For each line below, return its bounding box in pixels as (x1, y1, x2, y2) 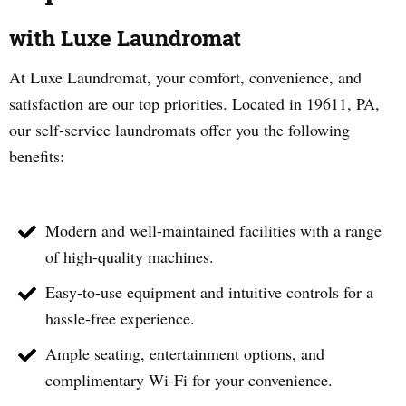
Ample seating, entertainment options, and (45, 343, 324, 364)
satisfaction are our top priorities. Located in (9, 92, 306, 114)
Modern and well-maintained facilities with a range (45, 219, 382, 241)
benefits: (9, 145, 64, 167)
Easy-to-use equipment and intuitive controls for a (45, 281, 373, 303)
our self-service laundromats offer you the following (9, 119, 350, 140)
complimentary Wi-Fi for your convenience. (45, 369, 333, 391)
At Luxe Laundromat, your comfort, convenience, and (9, 66, 362, 88)
